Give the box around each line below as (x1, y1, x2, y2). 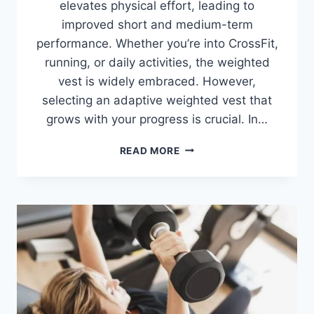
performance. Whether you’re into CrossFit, (36, 36, 278, 50)
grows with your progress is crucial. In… (46, 111, 268, 126)
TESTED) (179, 244, 224, 256)
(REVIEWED (179, 214, 238, 226)
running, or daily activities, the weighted (44, 55, 270, 69)
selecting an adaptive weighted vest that (42, 93, 272, 107)
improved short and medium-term (61, 17, 253, 32)
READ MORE (119, 144, 180, 156)
